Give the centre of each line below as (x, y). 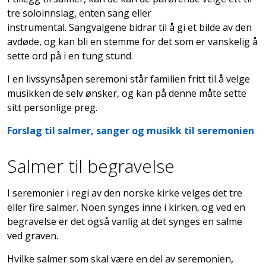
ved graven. (34, 235)
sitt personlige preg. (52, 107)
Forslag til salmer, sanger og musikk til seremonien (131, 130)
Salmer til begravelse (91, 166)
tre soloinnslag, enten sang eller (79, 13)
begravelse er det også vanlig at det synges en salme (125, 221)
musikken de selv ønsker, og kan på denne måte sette (127, 93)
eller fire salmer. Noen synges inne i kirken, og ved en (126, 207)
